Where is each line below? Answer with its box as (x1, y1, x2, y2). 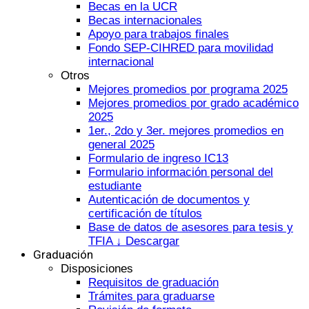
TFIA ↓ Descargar (88, 235, 179, 248)
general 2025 (88, 138, 154, 152)
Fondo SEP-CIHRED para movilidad (88, 41, 273, 55)
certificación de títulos (88, 207, 202, 221)
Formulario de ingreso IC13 (88, 152, 228, 166)
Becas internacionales (88, 14, 202, 28)
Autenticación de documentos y (88, 193, 250, 207)
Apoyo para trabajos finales (88, 28, 229, 41)
